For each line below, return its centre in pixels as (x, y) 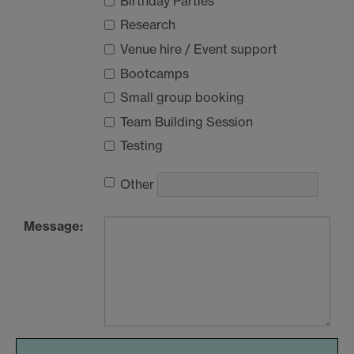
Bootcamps (154, 73)
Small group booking (182, 98)
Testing (141, 146)
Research (148, 25)
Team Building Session (186, 121)
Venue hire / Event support (199, 49)
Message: (53, 226)
